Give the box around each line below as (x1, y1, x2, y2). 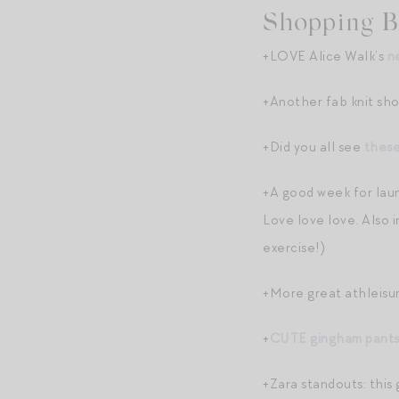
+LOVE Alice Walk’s (263, 47, 387, 65)
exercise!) (263, 239, 325, 256)
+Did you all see (263, 138, 364, 156)
